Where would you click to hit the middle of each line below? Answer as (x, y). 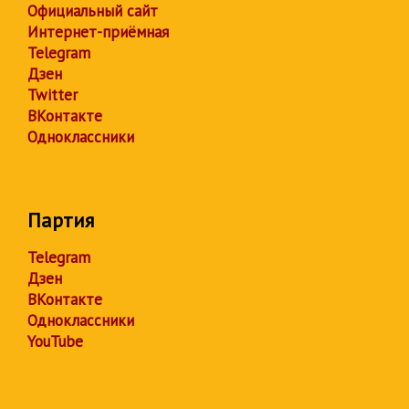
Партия (61, 220)
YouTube (55, 342)
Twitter (52, 95)
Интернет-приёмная (98, 32)
